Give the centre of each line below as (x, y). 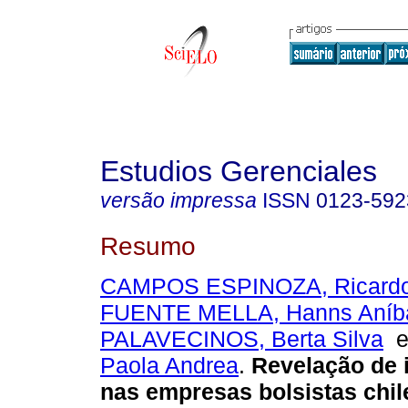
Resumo (148, 245)
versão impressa (178, 200)
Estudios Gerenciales (239, 171)
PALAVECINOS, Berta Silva (242, 339)
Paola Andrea (169, 366)
